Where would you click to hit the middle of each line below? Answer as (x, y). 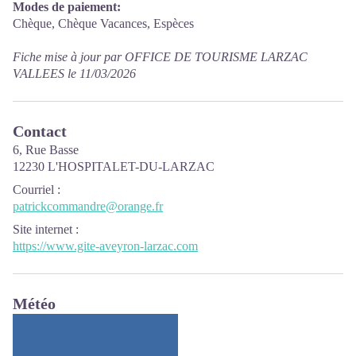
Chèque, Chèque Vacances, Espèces (103, 23)
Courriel (33, 189)
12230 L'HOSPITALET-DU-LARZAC (114, 166)
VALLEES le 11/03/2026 (74, 73)
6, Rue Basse (46, 149)
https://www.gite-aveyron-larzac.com (105, 246)
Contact (40, 131)
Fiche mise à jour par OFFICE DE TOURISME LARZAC (160, 56)
